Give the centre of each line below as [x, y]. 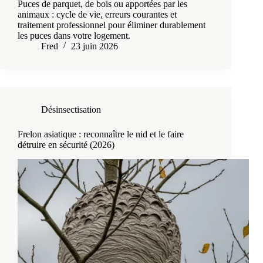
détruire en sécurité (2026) [66, 145]
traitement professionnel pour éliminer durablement [112, 25]
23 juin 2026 [95, 46]
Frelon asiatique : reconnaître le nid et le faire [101, 134]
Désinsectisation [71, 110]
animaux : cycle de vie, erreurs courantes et [97, 15]
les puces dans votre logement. [74, 36]
